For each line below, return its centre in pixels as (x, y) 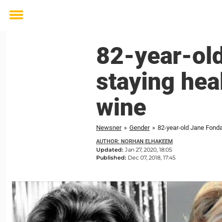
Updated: (111, 150)
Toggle (23, 22)
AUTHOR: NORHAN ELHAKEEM (135, 141)
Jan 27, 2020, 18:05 (148, 150)
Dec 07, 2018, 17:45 (152, 158)
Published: (112, 158)
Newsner (109, 128)
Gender (139, 128)
